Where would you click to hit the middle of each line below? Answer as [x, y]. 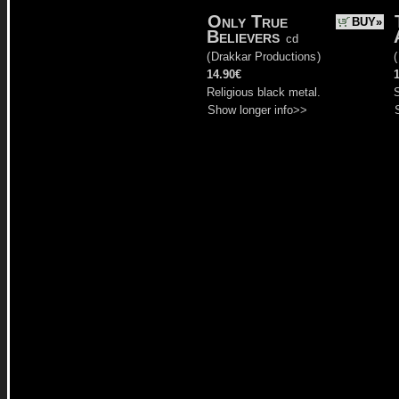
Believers [243, 37]
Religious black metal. [264, 92]
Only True [248, 21]
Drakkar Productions [264, 57]
